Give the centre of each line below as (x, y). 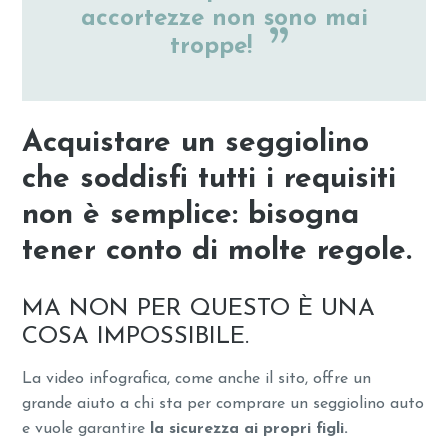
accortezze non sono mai (224, 18)
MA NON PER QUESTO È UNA (199, 308)
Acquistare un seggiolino (196, 143)
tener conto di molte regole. (217, 251)
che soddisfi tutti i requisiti (209, 179)
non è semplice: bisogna (191, 215)
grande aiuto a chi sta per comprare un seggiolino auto (223, 403)
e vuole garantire (86, 428)
